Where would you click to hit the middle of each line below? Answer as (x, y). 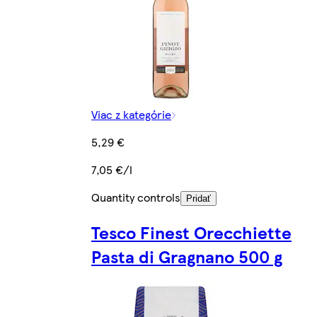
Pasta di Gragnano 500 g (187, 257)
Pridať (198, 199)
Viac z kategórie (131, 115)
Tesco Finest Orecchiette (191, 232)
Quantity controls (136, 197)
